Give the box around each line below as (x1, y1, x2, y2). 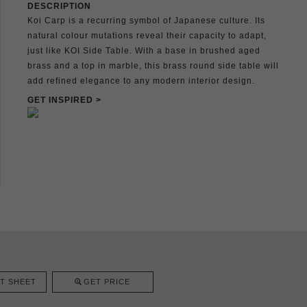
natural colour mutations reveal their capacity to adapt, (27, 30, 267, 40)
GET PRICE (84, 278, 131, 286)
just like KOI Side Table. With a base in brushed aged (27, 45, 260, 56)
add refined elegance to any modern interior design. (27, 75, 255, 86)
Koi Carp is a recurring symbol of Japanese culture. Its (27, 15, 265, 25)
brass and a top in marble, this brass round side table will (27, 60, 279, 71)
